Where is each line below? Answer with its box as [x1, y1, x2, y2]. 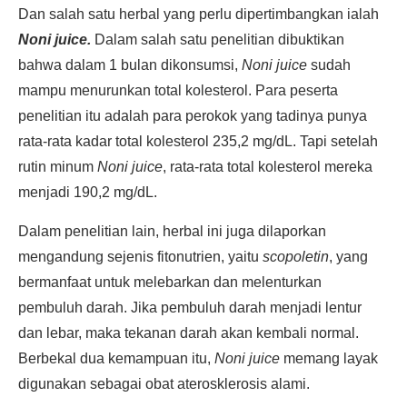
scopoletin [263, 249, 329, 264]
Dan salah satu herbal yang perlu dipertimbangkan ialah [18, 6, 379, 22]
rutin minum [18, 159, 97, 174]
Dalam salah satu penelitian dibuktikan [91, 32, 344, 47]
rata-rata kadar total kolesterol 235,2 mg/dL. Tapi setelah [18, 134, 378, 149]
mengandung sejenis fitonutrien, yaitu [18, 249, 263, 264]
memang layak [280, 351, 378, 366]
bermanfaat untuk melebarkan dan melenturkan [18, 274, 322, 290]
